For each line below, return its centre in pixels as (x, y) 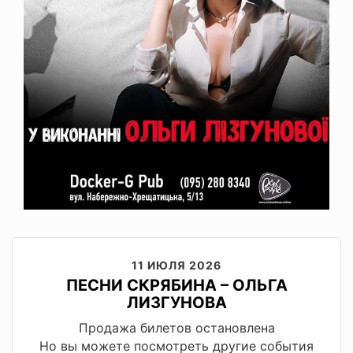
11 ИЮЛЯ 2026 (176, 265)
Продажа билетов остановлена (176, 327)
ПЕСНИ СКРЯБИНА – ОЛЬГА (176, 285)
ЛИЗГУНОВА (176, 302)
